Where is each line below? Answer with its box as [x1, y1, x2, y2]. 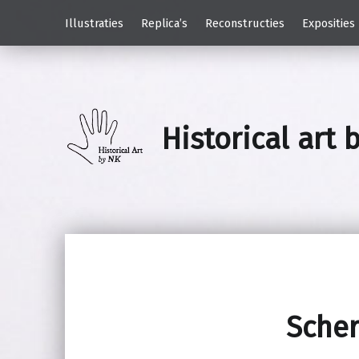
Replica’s [140, 15, 188, 30]
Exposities [301, 15, 355, 30]
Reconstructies [204, 15, 284, 30]
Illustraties [64, 15, 123, 30]
